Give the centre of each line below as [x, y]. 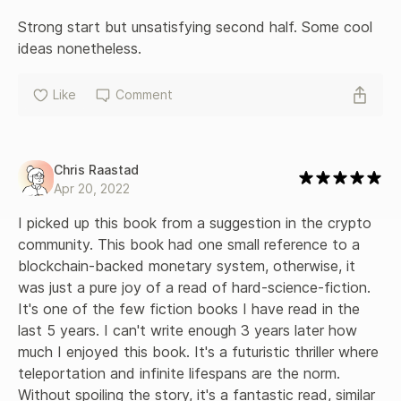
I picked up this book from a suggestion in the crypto [197, 222]
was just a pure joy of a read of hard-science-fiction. [196, 287]
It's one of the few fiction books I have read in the [191, 308]
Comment [144, 95]
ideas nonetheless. [80, 48]
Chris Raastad [96, 169]
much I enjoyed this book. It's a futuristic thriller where [200, 351]
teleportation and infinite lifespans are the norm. [181, 373]
